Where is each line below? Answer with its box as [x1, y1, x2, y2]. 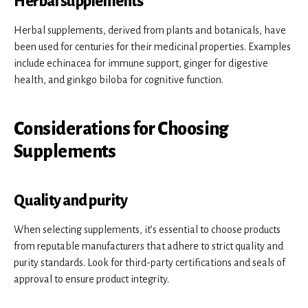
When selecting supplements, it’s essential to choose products [14, 223, 280, 235]
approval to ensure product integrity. [14, 273, 169, 285]
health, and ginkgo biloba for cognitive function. [14, 74, 223, 85]
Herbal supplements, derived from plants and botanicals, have [14, 24, 286, 36]
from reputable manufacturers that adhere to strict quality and [14, 240, 283, 252]
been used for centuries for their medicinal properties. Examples [14, 41, 291, 52]
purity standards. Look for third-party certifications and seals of [14, 256, 285, 268]
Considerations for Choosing [14, 119, 228, 139]
